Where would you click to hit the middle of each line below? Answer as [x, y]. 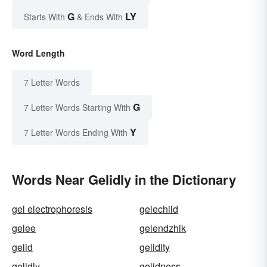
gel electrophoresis [52, 209]
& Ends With [100, 16]
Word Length [38, 53]
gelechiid [159, 209]
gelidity [155, 247]
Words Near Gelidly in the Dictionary [124, 179]
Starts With [46, 16]
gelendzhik [163, 228]
